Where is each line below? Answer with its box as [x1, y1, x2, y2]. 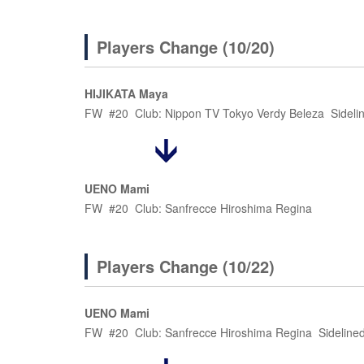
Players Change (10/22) [97, 254, 275, 278]
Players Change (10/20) [97, 35, 275, 58]
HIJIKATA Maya [84, 85, 168, 102]
